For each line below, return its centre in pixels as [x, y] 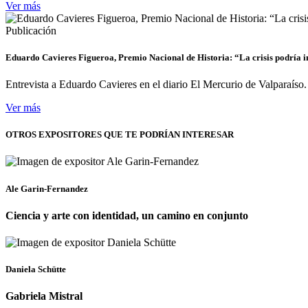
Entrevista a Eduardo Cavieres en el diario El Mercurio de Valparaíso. [156, 84]
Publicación [31, 30]
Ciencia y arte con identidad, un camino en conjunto [127, 215]
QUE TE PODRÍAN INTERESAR [169, 135]
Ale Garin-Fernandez [47, 188]
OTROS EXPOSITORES [54, 135]
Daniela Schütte [36, 269]
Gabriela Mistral [44, 296]
